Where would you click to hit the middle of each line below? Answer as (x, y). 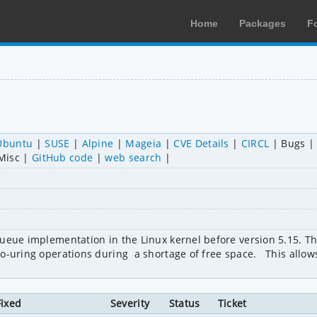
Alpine (98, 143)
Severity (130, 303)
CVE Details (201, 143)
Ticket (232, 303)
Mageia (144, 143)
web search (133, 157)
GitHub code (62, 157)
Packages (263, 23)
